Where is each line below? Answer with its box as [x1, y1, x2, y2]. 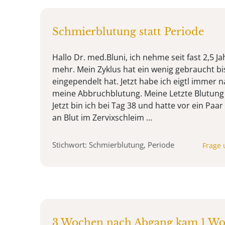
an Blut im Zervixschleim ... [52, 111, 152, 123]
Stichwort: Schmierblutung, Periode [52, 139, 174, 150]
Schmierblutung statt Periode [52, 25, 204, 38]
